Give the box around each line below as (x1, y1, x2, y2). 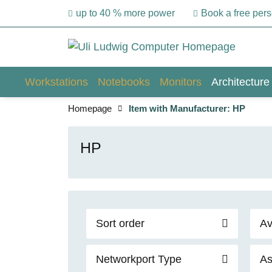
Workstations (25, 75, 88, 88)
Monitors (160, 75, 202, 88)
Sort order (96, 217, 144, 229)
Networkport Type (96, 253, 182, 265)
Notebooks (98, 75, 150, 88)
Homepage (68, 103, 112, 114)
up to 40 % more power (76, 8, 175, 18)
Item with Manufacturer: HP (129, 103, 245, 114)
